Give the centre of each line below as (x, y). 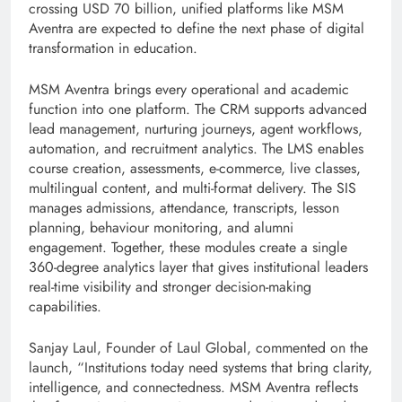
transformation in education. (113, 48)
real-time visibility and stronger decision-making (170, 287)
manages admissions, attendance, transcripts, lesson (184, 208)
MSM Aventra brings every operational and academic (189, 90)
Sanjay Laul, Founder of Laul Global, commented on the (198, 348)
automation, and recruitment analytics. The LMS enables (196, 149)
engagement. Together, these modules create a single (188, 248)
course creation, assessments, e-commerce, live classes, (195, 169)
